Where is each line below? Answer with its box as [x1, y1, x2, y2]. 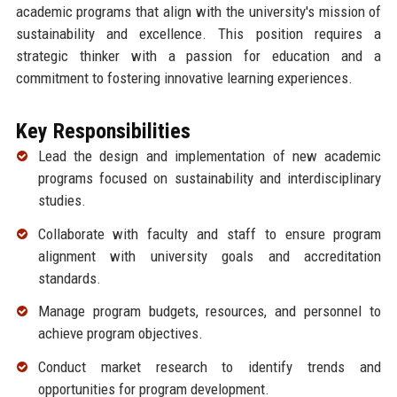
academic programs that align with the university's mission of [15, 2, 382, 20]
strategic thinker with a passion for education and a [15, 46, 382, 65]
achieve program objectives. [37, 324, 203, 343]
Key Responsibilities [15, 118, 191, 144]
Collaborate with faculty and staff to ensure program [37, 224, 382, 243]
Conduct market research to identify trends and [37, 358, 382, 377]
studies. [37, 191, 86, 209]
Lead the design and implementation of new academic [37, 146, 382, 165]
